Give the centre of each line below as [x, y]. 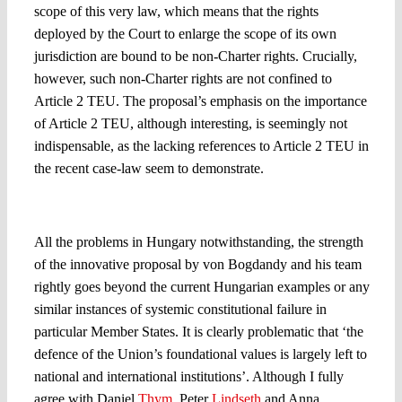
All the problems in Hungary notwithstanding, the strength [198, 241]
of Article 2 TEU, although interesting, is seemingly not [190, 124]
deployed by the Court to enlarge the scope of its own [185, 34]
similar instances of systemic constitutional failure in [180, 309]
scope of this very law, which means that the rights [176, 12]
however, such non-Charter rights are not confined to [183, 79]
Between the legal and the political [131, 203]
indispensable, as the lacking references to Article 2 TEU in [201, 146]
